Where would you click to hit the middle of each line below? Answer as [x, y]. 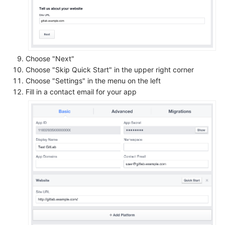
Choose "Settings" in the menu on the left [93, 80]
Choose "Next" [50, 58]
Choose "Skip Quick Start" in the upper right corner [110, 69]
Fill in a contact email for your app [81, 91]
